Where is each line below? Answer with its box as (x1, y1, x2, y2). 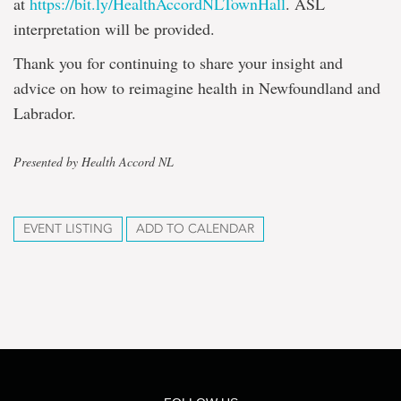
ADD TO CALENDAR (136, 221, 254, 236)
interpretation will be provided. (13, 18, 215, 39)
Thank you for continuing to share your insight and (13, 52, 343, 73)
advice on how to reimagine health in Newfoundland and (13, 77, 380, 98)
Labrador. (13, 102, 76, 124)
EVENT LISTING (23, 221, 113, 236)
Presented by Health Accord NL (13, 153, 174, 170)
